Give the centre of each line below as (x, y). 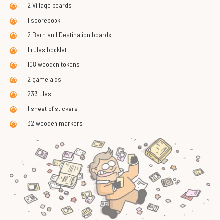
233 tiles (36, 94)
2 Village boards (47, 5)
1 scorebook (41, 20)
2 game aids (41, 79)
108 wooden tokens (51, 64)
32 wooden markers (52, 123)
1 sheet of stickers (50, 108)
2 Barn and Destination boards (67, 35)
